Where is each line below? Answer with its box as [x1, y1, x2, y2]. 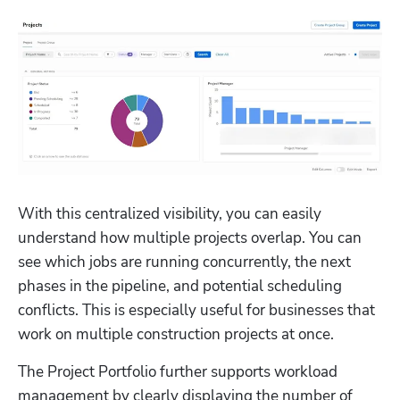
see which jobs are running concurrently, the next [18, 251, 351, 272]
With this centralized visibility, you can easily [18, 203, 321, 224]
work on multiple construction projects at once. [18, 323, 334, 345]
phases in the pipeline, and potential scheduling [18, 275, 342, 296]
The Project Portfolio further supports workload [18, 361, 337, 382]
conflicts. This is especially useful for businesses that [18, 299, 375, 321]
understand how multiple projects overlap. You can [18, 227, 362, 248]
